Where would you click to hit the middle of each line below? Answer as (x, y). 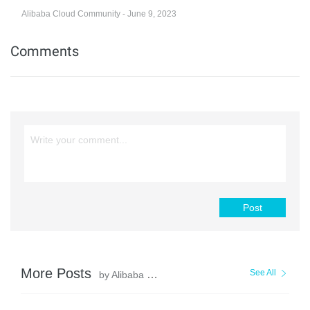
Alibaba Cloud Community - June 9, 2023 (99, 13)
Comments (45, 51)
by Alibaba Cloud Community (123, 274)
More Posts (58, 273)
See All (263, 272)
